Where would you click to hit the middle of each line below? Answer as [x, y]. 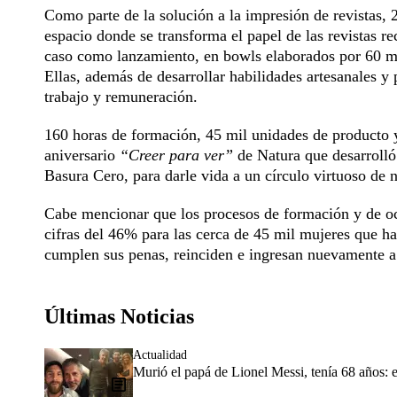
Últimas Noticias [119, 316]
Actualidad [160, 354]
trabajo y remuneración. [121, 96]
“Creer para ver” [179, 155]
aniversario [82, 155]
